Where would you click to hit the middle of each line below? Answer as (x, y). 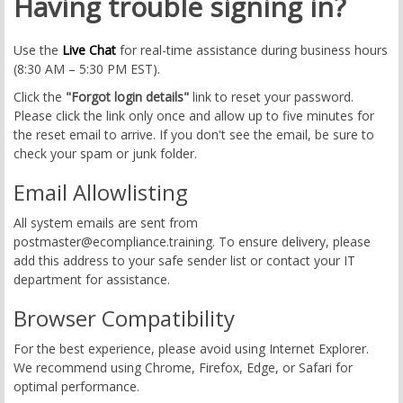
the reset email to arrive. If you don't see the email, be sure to (194, 134)
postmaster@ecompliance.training (113, 242)
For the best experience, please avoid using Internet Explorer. (191, 349)
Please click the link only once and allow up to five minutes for (194, 116)
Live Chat (89, 50)
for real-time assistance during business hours (252, 50)
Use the (38, 50)
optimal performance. (76, 386)
